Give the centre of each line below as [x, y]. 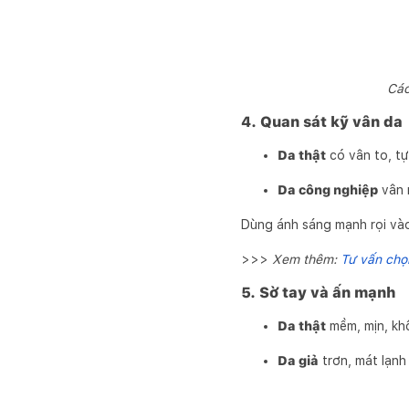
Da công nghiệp [328, 190]
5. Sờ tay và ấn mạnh [318, 293]
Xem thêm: [306, 259]
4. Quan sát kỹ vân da [322, 122]
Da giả [298, 361]
